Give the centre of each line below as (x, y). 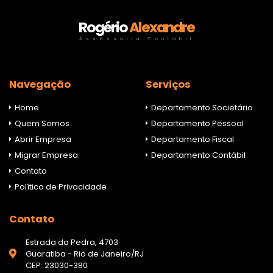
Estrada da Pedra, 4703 (72, 242)
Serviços (168, 84)
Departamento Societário (201, 108)
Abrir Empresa (42, 139)
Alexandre (162, 27)
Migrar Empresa (45, 155)
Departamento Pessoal (197, 123)
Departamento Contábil (197, 155)
